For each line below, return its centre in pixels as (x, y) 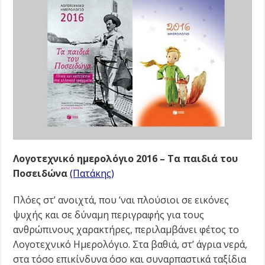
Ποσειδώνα (41, 173)
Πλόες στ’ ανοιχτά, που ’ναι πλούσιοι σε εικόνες (121, 200)
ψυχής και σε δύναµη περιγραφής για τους (109, 214)
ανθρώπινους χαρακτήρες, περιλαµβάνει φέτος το (126, 229)
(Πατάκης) (92, 173)
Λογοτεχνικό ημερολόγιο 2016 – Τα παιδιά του (126, 158)
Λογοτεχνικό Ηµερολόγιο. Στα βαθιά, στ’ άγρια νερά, (130, 244)
